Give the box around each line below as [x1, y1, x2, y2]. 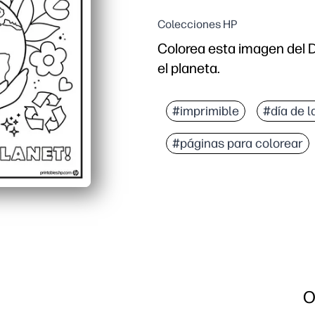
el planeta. [157, 60, 220, 77]
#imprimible [172, 103, 239, 120]
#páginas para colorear [172, 136, 303, 152]
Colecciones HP [157, 18, 237, 32]
